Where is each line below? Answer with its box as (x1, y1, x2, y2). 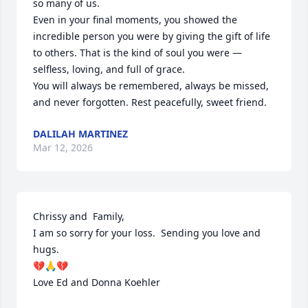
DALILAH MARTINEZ (33, 127, 128, 140)
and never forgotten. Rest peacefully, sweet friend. (33, 96, 267, 109)
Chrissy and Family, (33, 210, 127, 223)
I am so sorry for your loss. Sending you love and (33, 226, 261, 239)
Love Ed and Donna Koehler (33, 276, 160, 289)
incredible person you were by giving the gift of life (33, 30, 270, 43)
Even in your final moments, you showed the (33, 13, 237, 26)
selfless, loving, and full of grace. (33, 63, 185, 76)
